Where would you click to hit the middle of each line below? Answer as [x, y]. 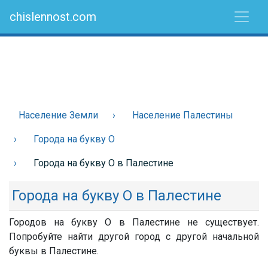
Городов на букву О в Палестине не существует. [134, 222]
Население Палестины [183, 115]
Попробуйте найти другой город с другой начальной [134, 237]
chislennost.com [53, 17]
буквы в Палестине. [54, 251]
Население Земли [58, 115]
